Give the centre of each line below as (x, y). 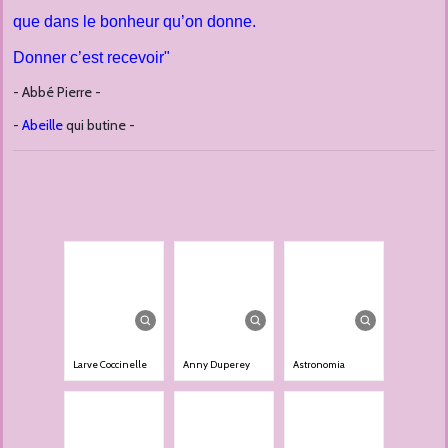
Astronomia (322, 365)
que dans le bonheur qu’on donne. (134, 22)
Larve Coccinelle (113, 365)
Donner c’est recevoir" (91, 58)
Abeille (42, 125)
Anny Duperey (220, 365)
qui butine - (99, 125)
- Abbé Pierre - (57, 92)
